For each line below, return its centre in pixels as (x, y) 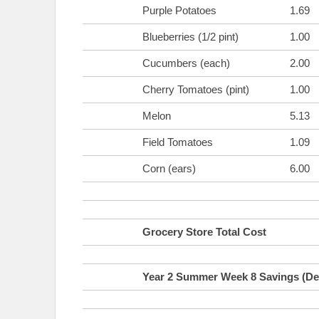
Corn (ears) (169, 168)
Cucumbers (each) (186, 63)
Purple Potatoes (179, 10)
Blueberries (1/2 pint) (190, 36)
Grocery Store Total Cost (204, 231)
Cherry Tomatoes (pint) (196, 89)
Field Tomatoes (178, 142)
